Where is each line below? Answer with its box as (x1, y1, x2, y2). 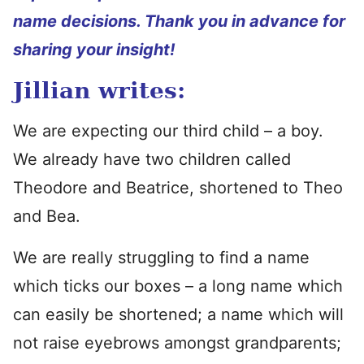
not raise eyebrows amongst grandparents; (13, 333, 341, 353)
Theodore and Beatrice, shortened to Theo (13, 178, 343, 197)
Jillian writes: (13, 77, 185, 104)
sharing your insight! (13, 40, 175, 59)
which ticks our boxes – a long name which (13, 276, 343, 296)
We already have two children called (13, 149, 291, 169)
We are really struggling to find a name (13, 248, 310, 267)
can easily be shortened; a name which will (13, 305, 344, 324)
